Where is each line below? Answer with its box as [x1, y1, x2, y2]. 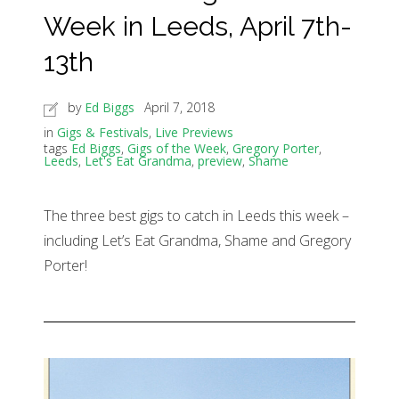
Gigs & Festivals [57, 124, 149, 142]
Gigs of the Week [127, 140, 226, 158]
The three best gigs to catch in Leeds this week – [44, 206, 349, 226]
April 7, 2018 [144, 99, 215, 117]
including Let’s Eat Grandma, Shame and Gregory [44, 231, 351, 251]
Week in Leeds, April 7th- [44, 11, 352, 43]
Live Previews [155, 124, 233, 142]
